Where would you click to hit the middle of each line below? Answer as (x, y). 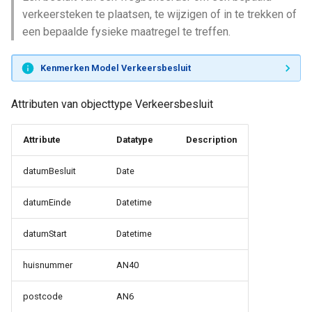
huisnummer (48, 265)
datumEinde (47, 202)
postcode (43, 296)
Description (211, 140)
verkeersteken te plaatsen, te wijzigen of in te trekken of (159, 14)
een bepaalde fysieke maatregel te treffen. (126, 32)
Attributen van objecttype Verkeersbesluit (112, 104)
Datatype (135, 140)
